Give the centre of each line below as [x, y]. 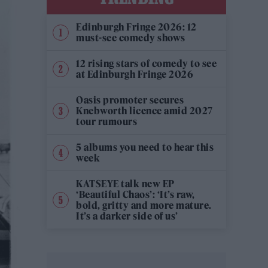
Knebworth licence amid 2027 [144, 111]
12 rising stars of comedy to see [146, 64]
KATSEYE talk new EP [125, 184]
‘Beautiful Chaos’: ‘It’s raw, [135, 195]
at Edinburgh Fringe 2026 [135, 74]
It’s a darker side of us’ [127, 216]
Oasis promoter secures [130, 100]
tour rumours [106, 122]
